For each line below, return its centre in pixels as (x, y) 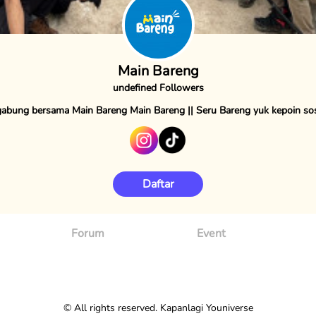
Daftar (158, 184)
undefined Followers (158, 87)
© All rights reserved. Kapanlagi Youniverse (158, 308)
